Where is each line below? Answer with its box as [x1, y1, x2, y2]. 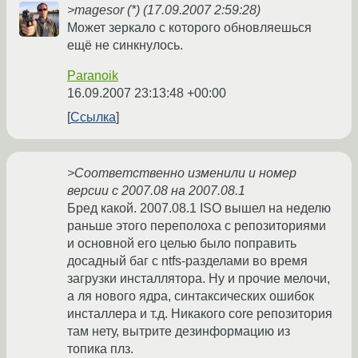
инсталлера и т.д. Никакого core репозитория [67, 307, 332, 321]
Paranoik [67, 69, 118, 83]
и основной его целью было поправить [67, 237, 296, 251]
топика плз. [67, 342, 133, 356]
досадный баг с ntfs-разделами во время [67, 254, 308, 268]
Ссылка [70, 110, 116, 125]
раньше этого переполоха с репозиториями [67, 219, 326, 233]
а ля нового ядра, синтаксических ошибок [67, 289, 314, 304]
